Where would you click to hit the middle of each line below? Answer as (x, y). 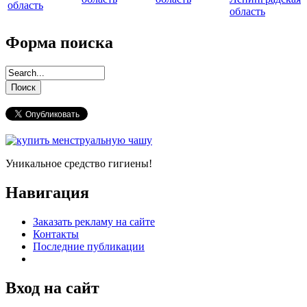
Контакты (56, 234)
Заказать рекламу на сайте (94, 221)
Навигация (47, 192)
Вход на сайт (52, 287)
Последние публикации (89, 246)
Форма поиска (59, 43)
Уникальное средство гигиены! (79, 163)
